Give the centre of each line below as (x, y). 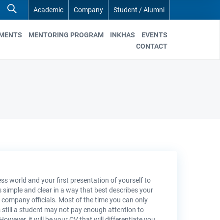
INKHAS (123, 35)
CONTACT (152, 46)
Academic (48, 10)
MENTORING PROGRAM (66, 35)
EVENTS (154, 35)
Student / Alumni (139, 10)
